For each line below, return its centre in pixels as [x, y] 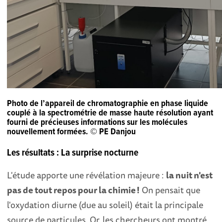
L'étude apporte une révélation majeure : [87, 175]
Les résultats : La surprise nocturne [73, 153]
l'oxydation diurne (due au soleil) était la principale [105, 205]
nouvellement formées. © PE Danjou [72, 132]
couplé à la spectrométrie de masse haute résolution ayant [110, 113]
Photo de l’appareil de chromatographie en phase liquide [108, 104]
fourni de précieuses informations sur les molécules [97, 122]
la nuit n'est [190, 175]
